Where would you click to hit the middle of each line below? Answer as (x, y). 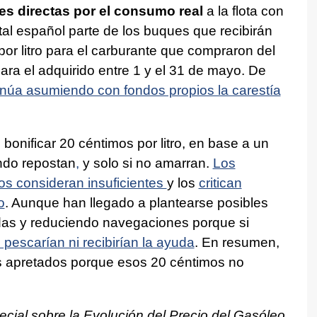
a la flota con (243, 11)
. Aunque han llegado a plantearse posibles (136, 202)
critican (220, 183)
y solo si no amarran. (146, 163)
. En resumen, (237, 242)
